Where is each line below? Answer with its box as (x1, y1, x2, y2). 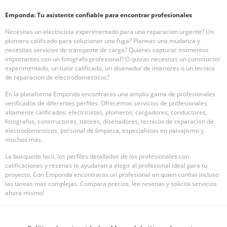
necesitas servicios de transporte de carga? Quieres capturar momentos (5, 46, 209, 55)
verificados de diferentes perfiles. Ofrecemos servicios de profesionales (5, 99, 207, 108)
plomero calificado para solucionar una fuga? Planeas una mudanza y (5, 36, 200, 46)
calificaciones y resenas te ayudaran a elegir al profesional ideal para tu (5, 161, 207, 170)
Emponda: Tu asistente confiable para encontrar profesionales (5, 11, 192, 20)
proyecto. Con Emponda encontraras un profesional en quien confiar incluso (5, 170, 219, 179)
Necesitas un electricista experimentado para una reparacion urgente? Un (5, 27, 214, 36)
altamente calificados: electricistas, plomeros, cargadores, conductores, (5, 108, 207, 117)
